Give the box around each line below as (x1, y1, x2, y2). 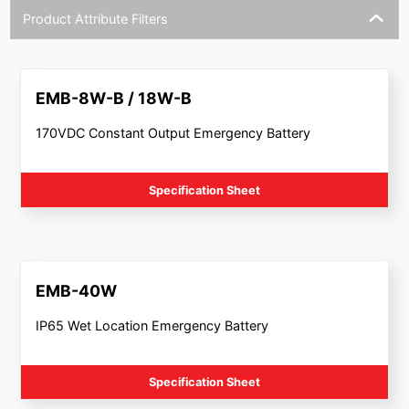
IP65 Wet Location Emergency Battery (35, 317, 268, 333)
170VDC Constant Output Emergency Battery (35, 125, 310, 142)
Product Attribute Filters (23, 10, 168, 26)
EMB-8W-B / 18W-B (35, 89, 192, 109)
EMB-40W (35, 280, 117, 300)
